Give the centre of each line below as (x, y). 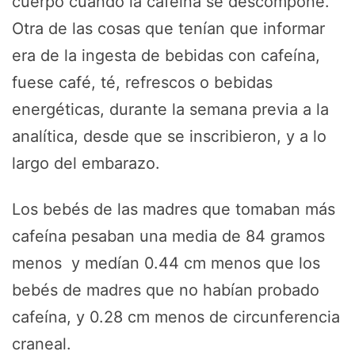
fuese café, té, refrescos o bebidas (142, 82)
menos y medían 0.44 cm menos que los (166, 263)
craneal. (42, 344)
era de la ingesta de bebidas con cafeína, (166, 55)
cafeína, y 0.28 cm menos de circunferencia (176, 317)
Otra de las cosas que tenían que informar (168, 28)
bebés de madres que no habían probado (166, 290)
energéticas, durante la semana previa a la (170, 109)
